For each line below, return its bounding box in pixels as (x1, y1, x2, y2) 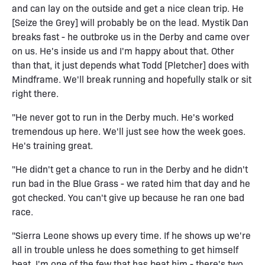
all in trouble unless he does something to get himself (12, 243, 238, 256)
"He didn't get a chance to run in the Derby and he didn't (12, 162, 248, 175)
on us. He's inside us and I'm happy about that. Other (12, 44, 234, 57)
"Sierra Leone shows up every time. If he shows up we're (12, 228, 251, 241)
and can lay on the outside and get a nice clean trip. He (12, 1, 244, 14)
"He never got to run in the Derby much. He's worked (12, 110, 234, 123)
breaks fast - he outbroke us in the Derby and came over (12, 30, 250, 43)
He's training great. (12, 138, 93, 151)
